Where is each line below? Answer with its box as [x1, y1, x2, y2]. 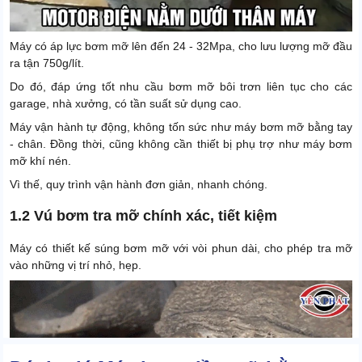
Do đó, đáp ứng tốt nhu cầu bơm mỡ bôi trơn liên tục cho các [10, 80, 352, 94]
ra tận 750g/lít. [10, 57, 84, 70]
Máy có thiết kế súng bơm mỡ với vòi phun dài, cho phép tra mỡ [10, 242, 352, 255]
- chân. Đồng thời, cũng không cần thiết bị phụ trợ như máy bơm [10, 137, 352, 151]
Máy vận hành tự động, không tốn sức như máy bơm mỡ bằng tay [10, 120, 352, 134]
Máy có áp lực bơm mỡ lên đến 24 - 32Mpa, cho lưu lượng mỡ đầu [10, 40, 352, 53]
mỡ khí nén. [10, 154, 71, 168]
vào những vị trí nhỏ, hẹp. [10, 259, 141, 272]
